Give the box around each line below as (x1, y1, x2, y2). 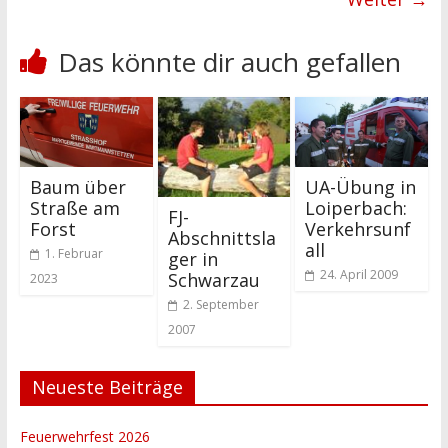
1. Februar (44, 244, 103, 262)
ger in (167, 247, 218, 271)
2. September (182, 296, 259, 313)
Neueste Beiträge (31, 375, 183, 399)
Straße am (29, 195, 120, 220)
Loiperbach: (305, 195, 408, 220)
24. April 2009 (320, 265, 399, 283)
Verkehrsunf (305, 216, 412, 241)
